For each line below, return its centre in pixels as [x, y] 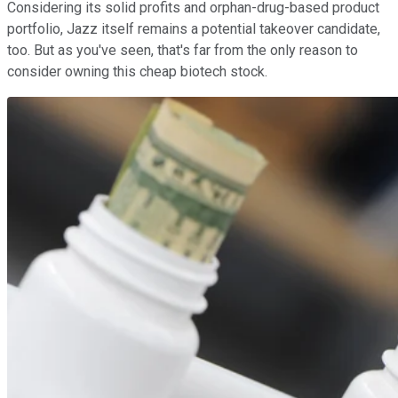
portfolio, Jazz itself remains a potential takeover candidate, [194, 29]
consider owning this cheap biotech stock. [137, 72]
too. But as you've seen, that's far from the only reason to [183, 51]
